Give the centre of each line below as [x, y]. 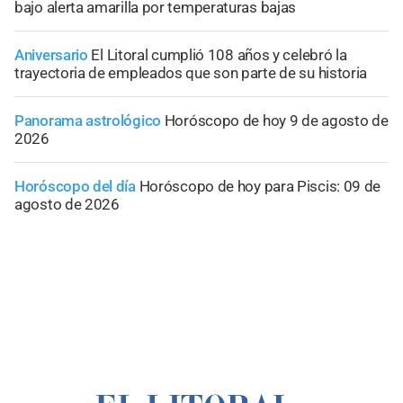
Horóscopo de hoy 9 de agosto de [276, 120]
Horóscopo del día [75, 186]
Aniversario [53, 54]
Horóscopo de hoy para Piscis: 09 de [260, 186]
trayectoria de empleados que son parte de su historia [191, 72]
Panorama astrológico [88, 120]
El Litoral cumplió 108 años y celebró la [219, 54]
